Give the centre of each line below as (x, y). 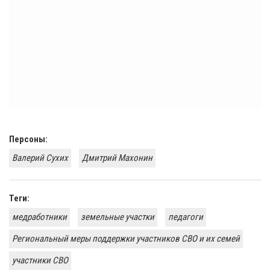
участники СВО (40, 261)
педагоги (186, 217)
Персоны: (28, 140)
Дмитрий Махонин (117, 158)
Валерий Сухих (40, 158)
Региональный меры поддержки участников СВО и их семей (126, 239)
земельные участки (118, 217)
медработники (39, 217)
